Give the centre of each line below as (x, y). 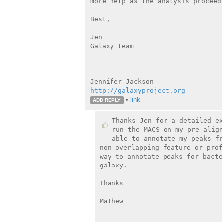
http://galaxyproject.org (138, 90)
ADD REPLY (107, 100)
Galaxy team (112, 46)
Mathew (111, 201)
